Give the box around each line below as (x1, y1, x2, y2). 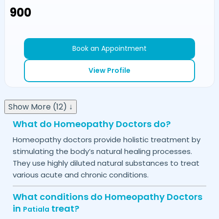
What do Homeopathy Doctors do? (12, 117, 171, 130)
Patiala (22, 204, 49, 214)
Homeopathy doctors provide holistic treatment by (12, 134, 200, 145)
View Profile (88, 66, 131, 76)
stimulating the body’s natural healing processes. (12, 146, 192, 156)
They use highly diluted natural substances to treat (12, 157, 199, 168)
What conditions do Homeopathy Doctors (12, 190, 202, 203)
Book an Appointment (72, 44, 147, 54)
